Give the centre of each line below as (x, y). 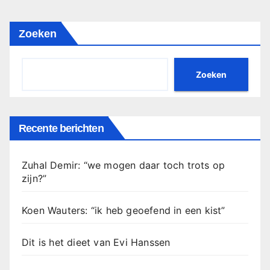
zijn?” (34, 179)
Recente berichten (61, 129)
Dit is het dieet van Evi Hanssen (96, 243)
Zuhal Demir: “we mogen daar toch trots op (124, 165)
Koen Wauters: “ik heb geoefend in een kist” (124, 211)
